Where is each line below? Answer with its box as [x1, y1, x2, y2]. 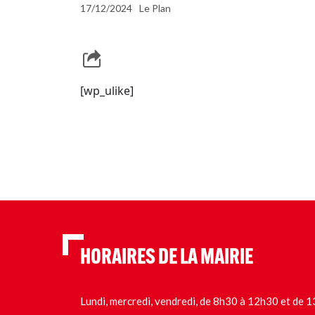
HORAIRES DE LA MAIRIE [80, 247, 253, 269]
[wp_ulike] [80, 82, 134, 98]
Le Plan [139, 2, 171, 14]
